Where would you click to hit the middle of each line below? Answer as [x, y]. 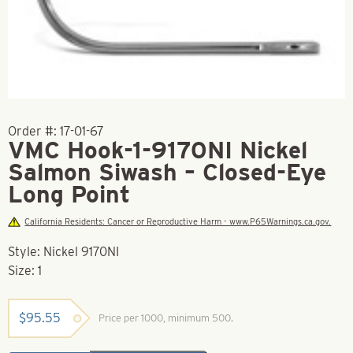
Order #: [34, 131]
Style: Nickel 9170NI [63, 251]
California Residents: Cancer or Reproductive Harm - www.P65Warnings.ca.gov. [178, 221]
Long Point [69, 193]
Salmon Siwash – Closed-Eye [167, 171]
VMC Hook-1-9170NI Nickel [158, 149]
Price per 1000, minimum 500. [166, 318]
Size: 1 [25, 270]
